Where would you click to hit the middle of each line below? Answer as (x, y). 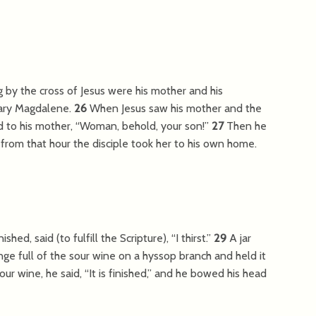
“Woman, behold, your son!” (142, 126)
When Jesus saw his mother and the (176, 108)
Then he (247, 126)
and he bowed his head (209, 273)
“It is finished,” (118, 273)
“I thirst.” (191, 238)
